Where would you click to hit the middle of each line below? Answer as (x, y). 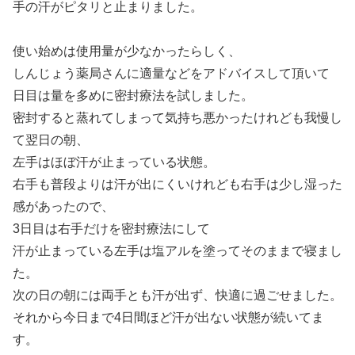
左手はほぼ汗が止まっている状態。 (114, 162)
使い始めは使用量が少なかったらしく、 (127, 52)
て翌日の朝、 (51, 140)
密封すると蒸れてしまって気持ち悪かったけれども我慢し (177, 118)
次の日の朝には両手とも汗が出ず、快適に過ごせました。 (177, 296)
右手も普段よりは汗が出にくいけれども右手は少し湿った (177, 185)
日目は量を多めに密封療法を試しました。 (133, 96)
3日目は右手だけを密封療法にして (111, 229)
